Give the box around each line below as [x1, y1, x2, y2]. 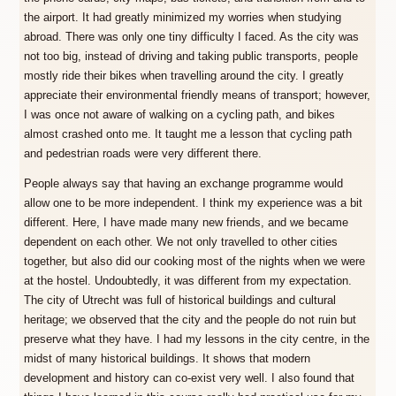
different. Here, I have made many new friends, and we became [24, 217, 349, 230]
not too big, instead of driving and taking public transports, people [24, 49, 359, 63]
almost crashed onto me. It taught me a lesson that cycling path [24, 127, 353, 141]
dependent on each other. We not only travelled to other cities [24, 236, 339, 249]
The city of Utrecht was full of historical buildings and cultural [24, 294, 337, 308]
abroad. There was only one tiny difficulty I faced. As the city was [24, 30, 360, 43]
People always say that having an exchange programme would [24, 178, 344, 191]
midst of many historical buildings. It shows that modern [24, 353, 311, 366]
